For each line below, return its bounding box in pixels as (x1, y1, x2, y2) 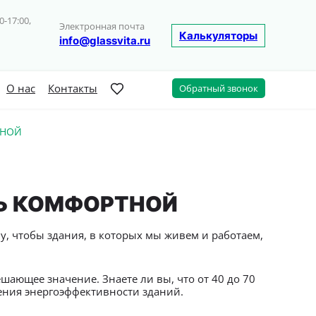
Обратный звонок (179, 82, 258, 95)
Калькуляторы (179, 29, 257, 42)
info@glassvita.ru (59, 34, 150, 47)
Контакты (48, 81, 97, 95)
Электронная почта (59, 20, 145, 32)
